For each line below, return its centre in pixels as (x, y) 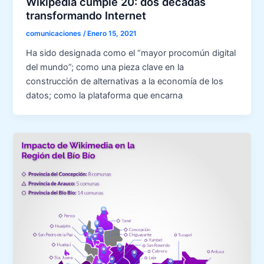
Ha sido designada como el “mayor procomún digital (131, 53)
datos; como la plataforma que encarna (105, 95)
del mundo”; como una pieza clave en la (105, 67)
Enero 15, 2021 (112, 33)
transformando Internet (86, 15)
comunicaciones (55, 33)
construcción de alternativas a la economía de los (125, 81)
